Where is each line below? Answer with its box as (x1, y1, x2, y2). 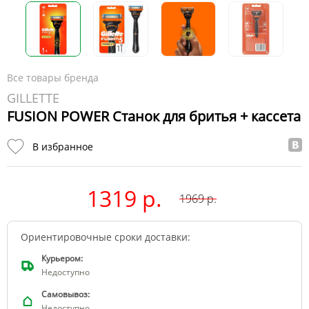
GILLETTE (7, 89, 59, 106)
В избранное (32, 140, 93, 154)
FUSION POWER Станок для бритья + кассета (7, 106, 301, 126)
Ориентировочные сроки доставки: (21, 230, 190, 244)
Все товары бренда (7, 70, 99, 84)
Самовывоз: (41, 288, 90, 301)
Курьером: (41, 252, 83, 265)
